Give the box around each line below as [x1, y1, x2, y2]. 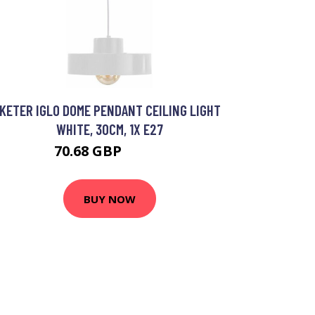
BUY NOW [84, 191, 136, 206]
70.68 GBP [53, 141, 125, 160]
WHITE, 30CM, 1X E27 [56, 120, 163, 138]
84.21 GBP [124, 147, 166, 159]
